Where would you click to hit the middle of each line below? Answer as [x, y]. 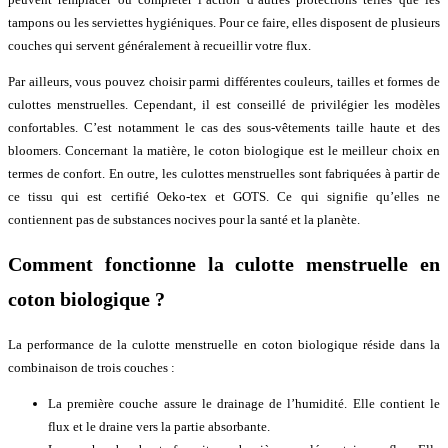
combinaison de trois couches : [91, 368]
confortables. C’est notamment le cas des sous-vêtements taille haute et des [224, 127]
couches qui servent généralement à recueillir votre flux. [159, 45]
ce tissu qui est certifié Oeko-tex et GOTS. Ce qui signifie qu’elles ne [224, 196]
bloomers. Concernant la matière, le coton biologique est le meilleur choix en [224, 150]
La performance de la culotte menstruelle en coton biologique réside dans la [224, 345]
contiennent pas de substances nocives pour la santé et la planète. [184, 219]
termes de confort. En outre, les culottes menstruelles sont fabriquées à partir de [224, 173]
